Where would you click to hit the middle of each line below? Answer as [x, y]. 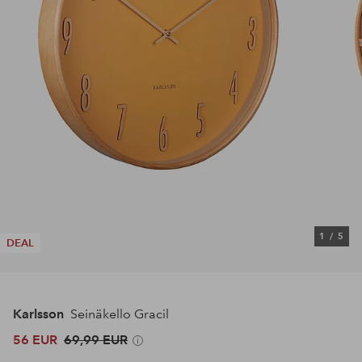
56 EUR [35, 340]
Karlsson [38, 314]
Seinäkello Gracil [118, 314]
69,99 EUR [96, 340]
